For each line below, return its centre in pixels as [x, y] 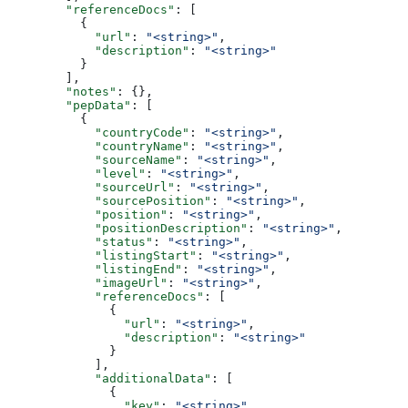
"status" [80, 242]
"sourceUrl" [91, 188]
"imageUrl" [87, 283]
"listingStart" [102, 256]
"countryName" [98, 147]
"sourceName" [95, 160]
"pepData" [69, 106]
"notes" [62, 92]
